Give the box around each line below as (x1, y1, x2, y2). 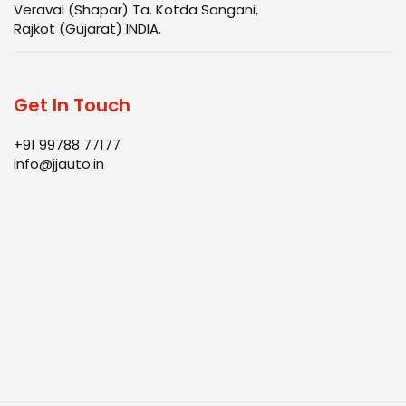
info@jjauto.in (14, 153, 104, 173)
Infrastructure (27, 316, 120, 336)
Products (27, 339, 88, 359)
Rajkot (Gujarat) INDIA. (14, 18, 161, 38)
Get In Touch (14, 92, 130, 118)
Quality (27, 362, 74, 382)
